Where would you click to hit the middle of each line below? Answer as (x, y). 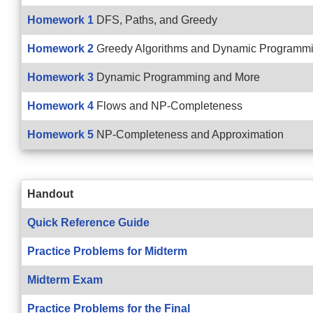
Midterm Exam (65, 280)
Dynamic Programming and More (177, 77)
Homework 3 (60, 77)
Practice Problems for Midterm (107, 251)
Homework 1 (60, 20)
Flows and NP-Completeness (168, 106)
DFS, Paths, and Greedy (155, 20)
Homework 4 (60, 106)
